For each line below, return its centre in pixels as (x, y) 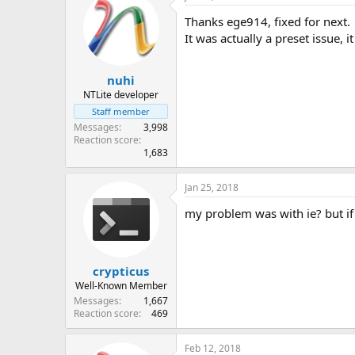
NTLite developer (121, 94)
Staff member (121, 111)
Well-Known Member (121, 286)
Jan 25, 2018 (212, 187)
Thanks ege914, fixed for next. (267, 21)
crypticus (121, 271)
